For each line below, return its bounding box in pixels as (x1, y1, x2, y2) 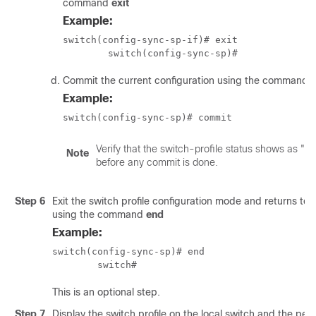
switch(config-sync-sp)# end (52, 246, 205, 257)
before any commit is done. (96, 157, 218, 168)
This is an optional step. (52, 286, 160, 298)
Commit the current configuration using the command (63, 75, 311, 86)
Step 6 (15, 195, 45, 207)
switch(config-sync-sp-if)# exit (63, 35, 238, 45)
